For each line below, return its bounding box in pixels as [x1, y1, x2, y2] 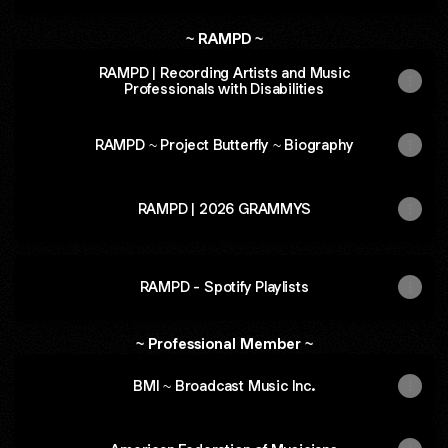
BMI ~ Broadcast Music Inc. [133, 376, 315, 395]
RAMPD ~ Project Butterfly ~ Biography [94, 135, 354, 154]
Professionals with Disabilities [124, 79, 324, 98]
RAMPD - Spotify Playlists [139, 277, 309, 296]
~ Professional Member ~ [135, 334, 313, 353]
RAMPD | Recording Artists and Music [98, 63, 350, 82]
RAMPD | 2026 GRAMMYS [137, 199, 311, 218]
